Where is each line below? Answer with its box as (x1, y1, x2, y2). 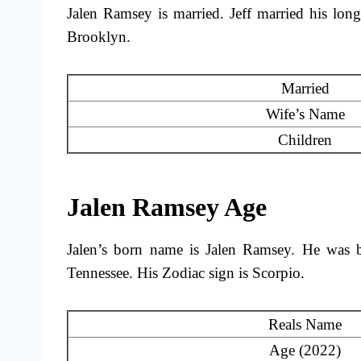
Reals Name (268, 316, 342, 334)
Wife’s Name (265, 106, 345, 123)
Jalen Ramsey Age (67, 193, 267, 222)
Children (278, 131, 332, 149)
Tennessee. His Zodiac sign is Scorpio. (67, 264, 309, 282)
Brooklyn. (67, 28, 131, 46)
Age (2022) (269, 342, 341, 359)
